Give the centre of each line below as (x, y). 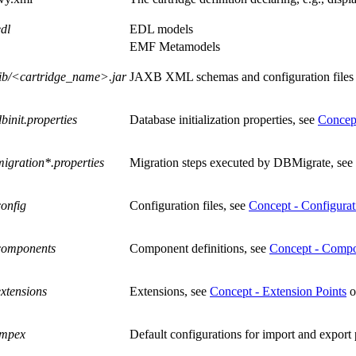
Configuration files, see (189, 206)
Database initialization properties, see (224, 120)
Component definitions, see (199, 249)
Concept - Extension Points (278, 292)
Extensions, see (170, 292)
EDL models (161, 29)
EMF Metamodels (175, 47)
